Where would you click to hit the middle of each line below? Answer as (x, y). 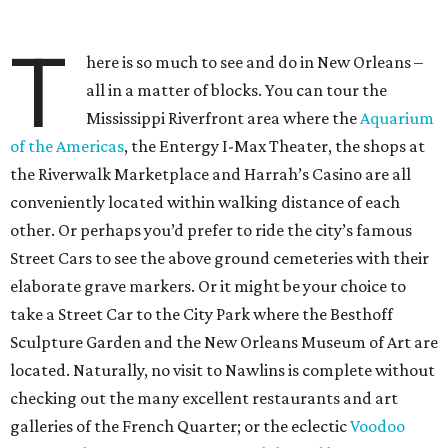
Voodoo (377, 426)
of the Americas (67, 146)
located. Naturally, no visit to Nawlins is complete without (222, 370)
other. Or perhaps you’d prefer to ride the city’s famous (211, 230)
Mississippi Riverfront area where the (223, 118)
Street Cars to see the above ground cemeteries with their (219, 258)
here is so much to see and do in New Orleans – (255, 62)
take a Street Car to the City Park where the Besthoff (201, 314)
